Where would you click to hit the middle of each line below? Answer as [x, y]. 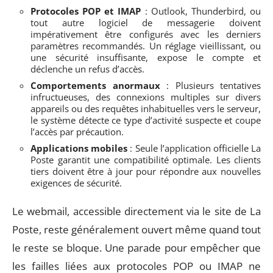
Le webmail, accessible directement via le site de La [136, 211]
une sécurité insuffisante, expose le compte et [146, 57]
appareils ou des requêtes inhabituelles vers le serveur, [146, 108]
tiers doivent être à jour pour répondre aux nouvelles [146, 171]
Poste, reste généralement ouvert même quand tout [136, 229]
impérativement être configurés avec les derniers [146, 34]
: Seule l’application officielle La [194, 148]
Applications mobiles [79, 148]
